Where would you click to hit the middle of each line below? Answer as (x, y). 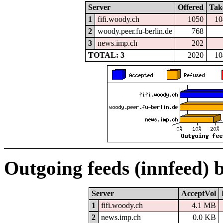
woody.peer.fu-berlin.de (135, 31)
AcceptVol (199, 193)
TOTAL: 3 (106, 55)
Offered (191, 7)
